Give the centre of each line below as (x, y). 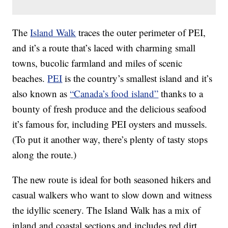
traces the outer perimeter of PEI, (141, 33)
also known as (41, 94)
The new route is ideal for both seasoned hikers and (112, 180)
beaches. (30, 78)
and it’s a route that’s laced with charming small (104, 48)
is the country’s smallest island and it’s (137, 78)
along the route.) (45, 155)
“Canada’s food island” (114, 94)
